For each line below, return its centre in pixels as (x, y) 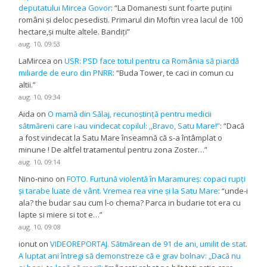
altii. (26, 84)
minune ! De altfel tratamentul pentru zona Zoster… (112, 149)
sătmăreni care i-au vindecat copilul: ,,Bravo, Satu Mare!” (119, 125)
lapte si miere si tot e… (59, 214)
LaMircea (35, 60)
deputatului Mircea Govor (65, 7)
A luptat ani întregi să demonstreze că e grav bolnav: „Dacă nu (130, 256)
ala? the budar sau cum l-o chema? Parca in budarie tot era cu (130, 202)
